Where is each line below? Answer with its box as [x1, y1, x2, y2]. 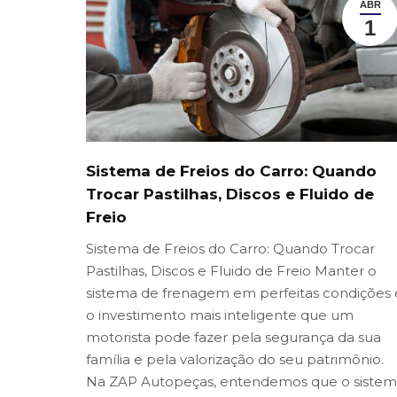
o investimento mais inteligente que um [86, 307, 354, 324]
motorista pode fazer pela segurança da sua [86, 329, 381, 346]
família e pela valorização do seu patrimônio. [86, 351, 387, 369]
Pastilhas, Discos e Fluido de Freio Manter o [86, 262, 377, 280]
